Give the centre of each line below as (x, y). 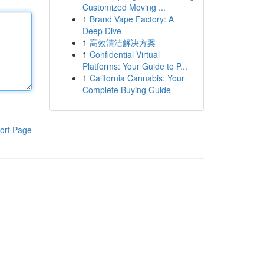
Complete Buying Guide (126, 90)
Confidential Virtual (124, 54)
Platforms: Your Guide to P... (135, 66)
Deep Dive (102, 31)
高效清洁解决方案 (122, 42)
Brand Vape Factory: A (131, 19)
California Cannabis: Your (137, 78)
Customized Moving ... (124, 7)
